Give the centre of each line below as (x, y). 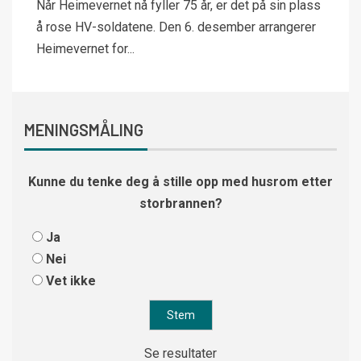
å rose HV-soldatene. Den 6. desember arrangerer (176, 27)
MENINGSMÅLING (84, 130)
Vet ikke (71, 281)
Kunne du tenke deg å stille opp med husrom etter (180, 182)
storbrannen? (180, 203)
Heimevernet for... (85, 49)
